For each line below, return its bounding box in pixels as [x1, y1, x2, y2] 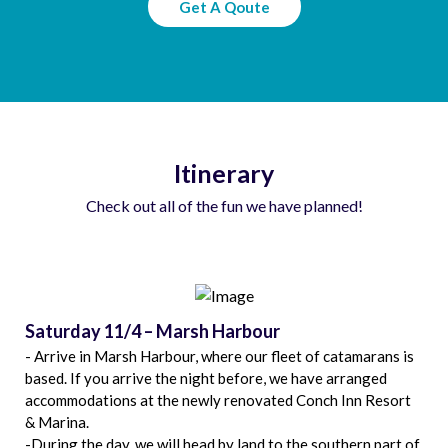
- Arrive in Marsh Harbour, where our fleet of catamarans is [25, 347, 414, 366]
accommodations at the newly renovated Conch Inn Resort [25, 391, 411, 410]
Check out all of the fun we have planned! [85, 195, 363, 215]
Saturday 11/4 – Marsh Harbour [25, 320, 280, 343]
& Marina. [25, 413, 89, 432]
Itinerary [174, 157, 274, 188]
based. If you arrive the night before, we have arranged [25, 369, 387, 388]
